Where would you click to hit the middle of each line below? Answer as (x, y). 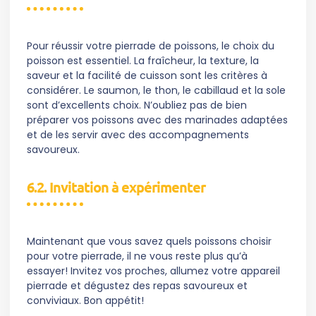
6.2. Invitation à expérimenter (116, 187)
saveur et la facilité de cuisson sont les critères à (147, 76)
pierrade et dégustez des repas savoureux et (137, 286)
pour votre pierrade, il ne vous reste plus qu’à (137, 256)
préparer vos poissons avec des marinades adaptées (157, 120)
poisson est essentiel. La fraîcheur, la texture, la (143, 61)
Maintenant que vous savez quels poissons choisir (149, 242)
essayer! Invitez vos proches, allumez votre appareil (153, 271)
